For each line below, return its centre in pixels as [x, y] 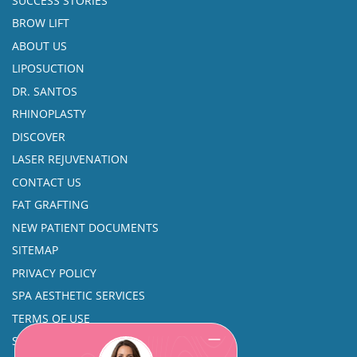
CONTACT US [47, 182]
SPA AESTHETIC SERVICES [78, 296]
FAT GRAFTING [50, 205]
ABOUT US [39, 45]
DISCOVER [39, 136]
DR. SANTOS [45, 91]
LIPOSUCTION [48, 69]
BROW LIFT [41, 23]
